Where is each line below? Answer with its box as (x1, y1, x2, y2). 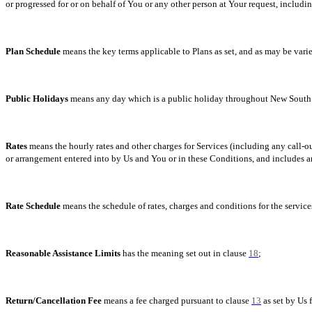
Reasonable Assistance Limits (6, 248, 120, 258)
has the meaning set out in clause (120, 248, 249, 258)
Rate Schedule (6, 201, 61, 211)
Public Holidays (6, 93, 68, 104)
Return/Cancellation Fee (6, 295, 102, 306)
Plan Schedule (6, 46, 61, 56)
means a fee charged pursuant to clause (102, 295, 251, 306)
